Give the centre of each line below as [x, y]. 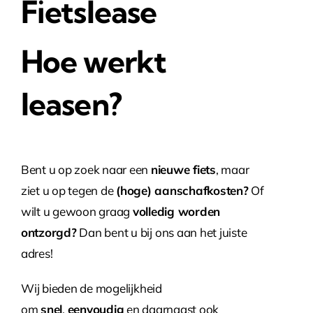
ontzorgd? [49, 232]
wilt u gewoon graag [77, 211]
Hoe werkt [94, 61]
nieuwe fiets [183, 169]
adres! [37, 253]
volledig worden [176, 211]
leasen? [71, 104]
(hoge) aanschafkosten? [182, 190]
